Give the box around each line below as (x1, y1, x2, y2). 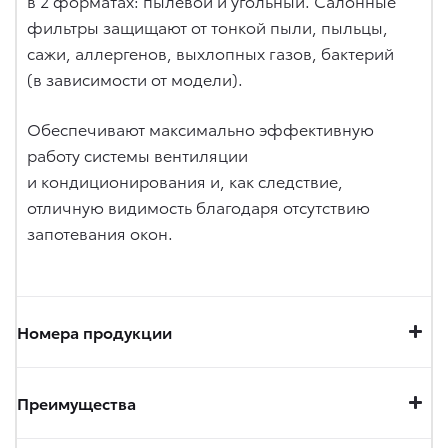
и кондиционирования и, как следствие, (27, 169, 343, 192)
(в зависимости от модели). (27, 67, 243, 90)
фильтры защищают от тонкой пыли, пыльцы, (27, 15, 388, 38)
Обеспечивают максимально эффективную (27, 117, 374, 140)
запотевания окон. (27, 221, 173, 244)
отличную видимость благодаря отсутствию (27, 195, 370, 218)
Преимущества (17, 391, 136, 414)
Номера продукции (17, 320, 172, 343)
